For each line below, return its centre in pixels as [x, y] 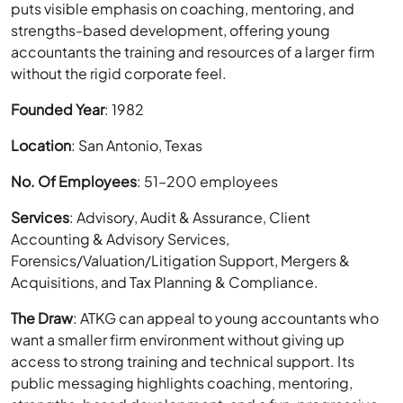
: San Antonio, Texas [137, 146]
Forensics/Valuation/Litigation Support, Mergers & [181, 261]
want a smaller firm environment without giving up [178, 340]
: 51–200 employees [208, 182]
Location [41, 146]
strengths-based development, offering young [171, 31]
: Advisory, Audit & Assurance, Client [190, 218]
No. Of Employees [74, 182]
